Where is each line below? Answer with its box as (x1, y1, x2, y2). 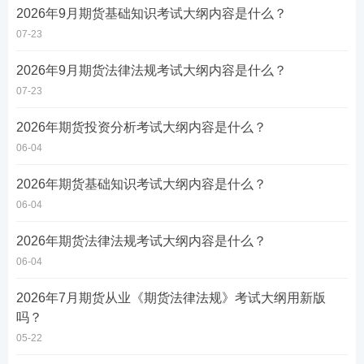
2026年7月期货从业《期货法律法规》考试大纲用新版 (16, 291, 326, 305)
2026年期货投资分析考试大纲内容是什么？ (16, 120, 266, 134)
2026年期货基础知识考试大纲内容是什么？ (16, 177, 266, 191)
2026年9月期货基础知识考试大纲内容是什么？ (16, 6, 287, 20)
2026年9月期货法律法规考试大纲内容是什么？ (16, 63, 287, 77)
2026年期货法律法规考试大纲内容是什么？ (16, 234, 266, 248)
